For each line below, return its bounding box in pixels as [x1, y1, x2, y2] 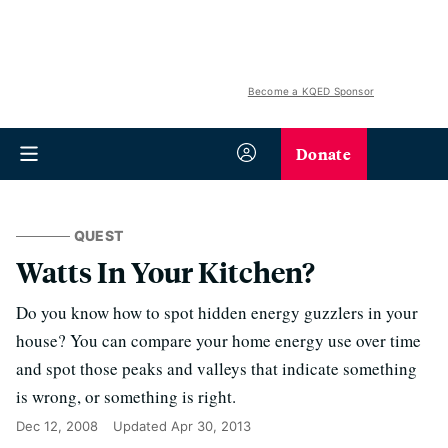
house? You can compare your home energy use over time [16, 329, 421, 352]
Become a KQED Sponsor [247, 85, 374, 97]
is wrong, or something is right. [16, 385, 236, 408]
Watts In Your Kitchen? [16, 253, 315, 290]
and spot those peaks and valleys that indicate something [16, 357, 417, 380]
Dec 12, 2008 [16, 418, 98, 434]
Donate [296, 142, 351, 165]
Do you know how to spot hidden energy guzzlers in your [16, 301, 418, 324]
